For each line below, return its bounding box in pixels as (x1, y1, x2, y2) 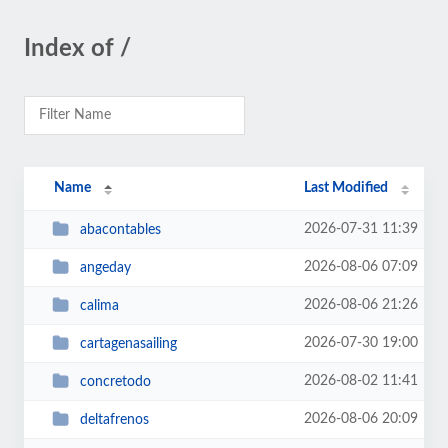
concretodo (79, 374, 151, 389)
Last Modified (304, 181, 389, 195)
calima (79, 298, 119, 313)
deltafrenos (79, 412, 149, 427)
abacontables (79, 222, 161, 237)
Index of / (24, 37, 131, 61)
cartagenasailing (79, 336, 177, 351)
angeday (79, 260, 131, 275)
